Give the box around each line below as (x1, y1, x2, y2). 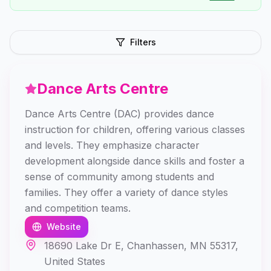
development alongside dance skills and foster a (25, 155, 244, 167)
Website (47, 221, 81, 232)
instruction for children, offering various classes (25, 123, 245, 135)
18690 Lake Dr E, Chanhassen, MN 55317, (44, 240, 238, 252)
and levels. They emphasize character (25, 139, 200, 151)
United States (44, 255, 105, 267)
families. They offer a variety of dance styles (25, 186, 228, 198)
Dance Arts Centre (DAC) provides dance (25, 108, 214, 120)
